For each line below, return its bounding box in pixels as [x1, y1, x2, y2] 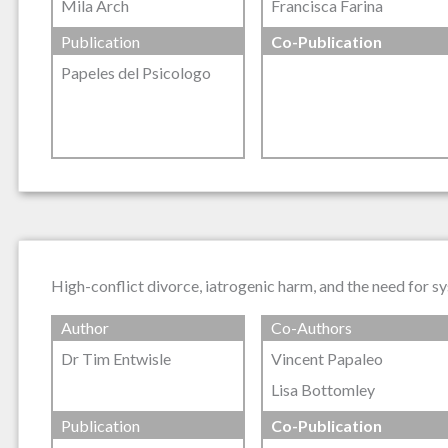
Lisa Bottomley [270, 380, 375, 400]
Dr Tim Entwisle [61, 349, 171, 369]
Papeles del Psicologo [61, 63, 211, 83]
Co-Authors [270, 318, 352, 338]
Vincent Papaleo [270, 349, 383, 369]
